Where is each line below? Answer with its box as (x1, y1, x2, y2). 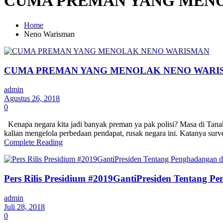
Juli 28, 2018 (4, 202, 45, 211)
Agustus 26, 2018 (4, 94, 60, 103)
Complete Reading (4, 138, 63, 147)
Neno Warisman (24, 29, 75, 38)
